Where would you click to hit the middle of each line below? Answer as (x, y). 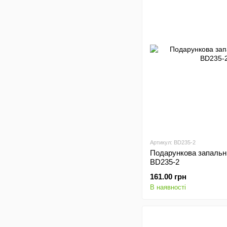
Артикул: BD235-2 (173, 142)
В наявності (168, 187)
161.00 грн (168, 177)
